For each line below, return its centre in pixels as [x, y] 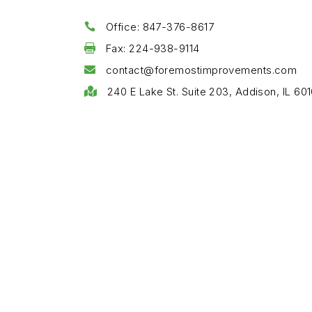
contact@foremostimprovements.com [201, 70]
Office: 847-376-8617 [159, 27]
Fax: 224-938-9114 [153, 49]
